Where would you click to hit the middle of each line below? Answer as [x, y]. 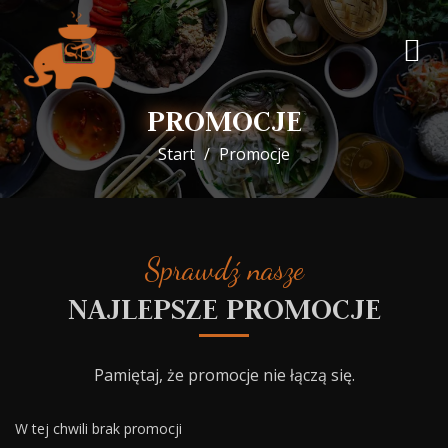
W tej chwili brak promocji [98, 428]
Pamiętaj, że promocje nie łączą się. [224, 375]
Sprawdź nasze [224, 269]
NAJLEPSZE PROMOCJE [224, 308]
